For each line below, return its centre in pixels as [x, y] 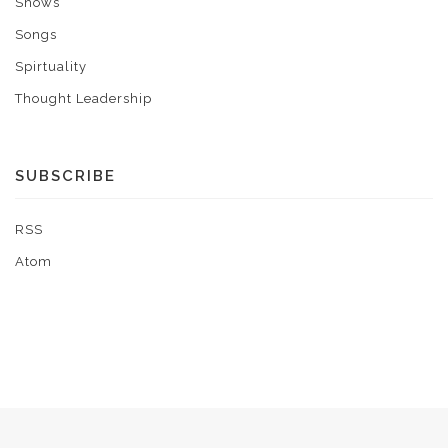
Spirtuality [51, 66]
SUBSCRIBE [65, 175]
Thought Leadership [83, 98]
